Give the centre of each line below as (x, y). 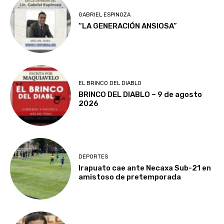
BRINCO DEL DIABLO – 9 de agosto (140, 95)
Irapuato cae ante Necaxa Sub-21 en (145, 168)
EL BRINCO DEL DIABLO (110, 83)
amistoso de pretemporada (130, 177)
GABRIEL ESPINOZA (105, 15)
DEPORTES (93, 156)
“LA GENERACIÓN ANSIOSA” (128, 26)
